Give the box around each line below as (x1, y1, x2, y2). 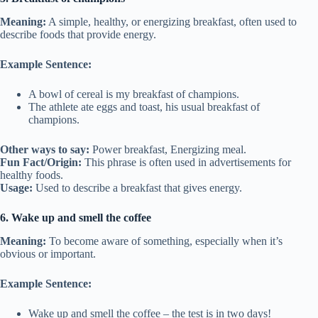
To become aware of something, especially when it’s (46, 234, 283, 247)
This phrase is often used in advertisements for (82, 155, 291, 168)
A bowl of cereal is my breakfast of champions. (28, 87, 239, 100)
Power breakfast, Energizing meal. (89, 143, 246, 155)
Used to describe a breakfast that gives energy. (33, 181, 242, 194)
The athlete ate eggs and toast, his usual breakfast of (28, 100, 260, 113)
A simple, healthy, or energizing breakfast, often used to (46, 15, 297, 28)
